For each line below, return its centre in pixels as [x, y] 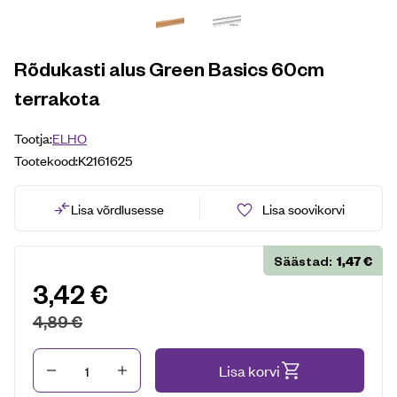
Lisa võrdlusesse [117, 208]
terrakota [57, 98]
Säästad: [305, 261]
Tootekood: [46, 160]
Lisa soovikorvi [303, 209]
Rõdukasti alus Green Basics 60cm [169, 69]
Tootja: [33, 138]
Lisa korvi [249, 371]
